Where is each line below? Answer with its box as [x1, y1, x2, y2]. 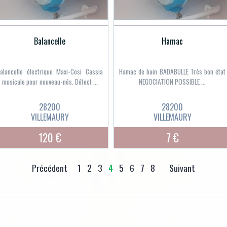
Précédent [32, 161, 67, 175]
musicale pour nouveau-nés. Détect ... [2, 77, 98, 87]
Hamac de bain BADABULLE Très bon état [119, 66, 225, 77]
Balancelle [34, 34, 65, 47]
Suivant [169, 161, 195, 175]
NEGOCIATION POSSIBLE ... [139, 77, 206, 87]
